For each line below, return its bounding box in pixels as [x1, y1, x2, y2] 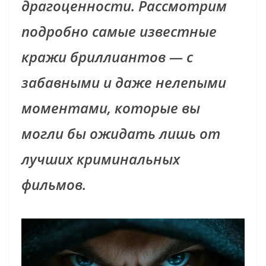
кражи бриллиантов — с [21, 47, 193, 67]
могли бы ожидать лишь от [21, 123, 220, 144]
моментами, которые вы [21, 98, 200, 118]
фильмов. [21, 175, 86, 195]
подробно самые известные [21, 21, 217, 42]
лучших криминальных [21, 149, 180, 169]
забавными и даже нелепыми [21, 72, 226, 93]
